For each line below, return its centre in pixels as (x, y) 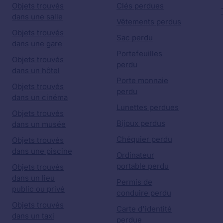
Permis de (134, 182)
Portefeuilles (139, 53)
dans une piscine (42, 151)
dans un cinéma (40, 97)
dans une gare (37, 43)
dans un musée (39, 124)
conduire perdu (144, 193)
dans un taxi (33, 216)
